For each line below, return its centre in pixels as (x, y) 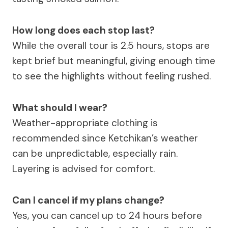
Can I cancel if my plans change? (88, 200)
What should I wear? (60, 107)
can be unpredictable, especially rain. (95, 153)
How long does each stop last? (83, 30)
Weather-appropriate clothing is (85, 123)
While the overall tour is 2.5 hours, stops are (111, 45)
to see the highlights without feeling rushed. (111, 76)
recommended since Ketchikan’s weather (105, 138)
